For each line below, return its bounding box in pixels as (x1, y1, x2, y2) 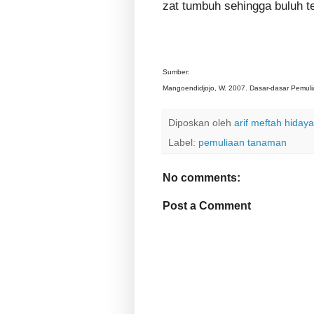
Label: (168, 137, 198, 148)
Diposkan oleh (168, 117, 234, 128)
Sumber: (163, 67, 192, 76)
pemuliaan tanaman (198, 137, 287, 148)
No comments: (163, 171, 240, 184)
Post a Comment (163, 200, 251, 212)
